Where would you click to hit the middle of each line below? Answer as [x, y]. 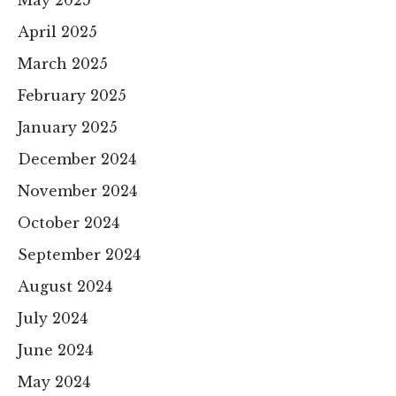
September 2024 [79, 254]
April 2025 [57, 31]
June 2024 [55, 350]
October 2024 [69, 222]
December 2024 [77, 159]
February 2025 [72, 95]
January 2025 [68, 127]
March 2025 [63, 63]
